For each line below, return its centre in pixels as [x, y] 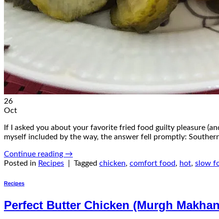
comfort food [153, 164]
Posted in [21, 164]
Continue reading [34, 154]
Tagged [87, 164]
